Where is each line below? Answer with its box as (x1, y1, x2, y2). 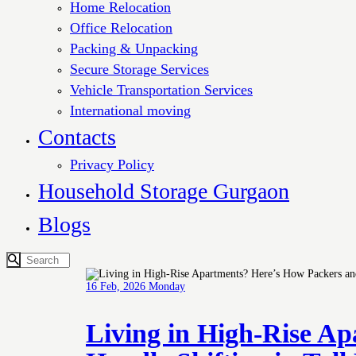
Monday (149, 280, 185, 292)
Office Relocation (70, 19, 172, 36)
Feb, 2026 (100, 280, 149, 292)
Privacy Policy (70, 156, 154, 172)
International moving (70, 102, 191, 118)
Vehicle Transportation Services (70, 81, 253, 98)
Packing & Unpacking (70, 40, 198, 56)
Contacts (38, 124, 116, 149)
